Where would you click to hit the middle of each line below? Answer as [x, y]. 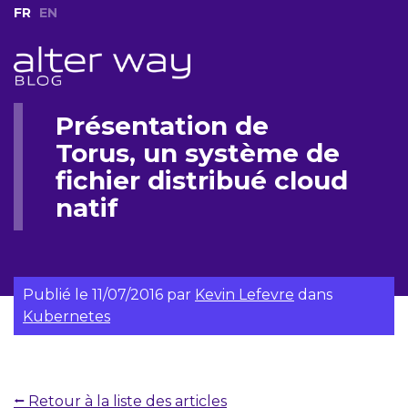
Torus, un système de [198, 153]
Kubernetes [66, 316]
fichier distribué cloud [202, 180]
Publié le [57, 294]
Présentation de [162, 125]
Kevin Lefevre [245, 294]
